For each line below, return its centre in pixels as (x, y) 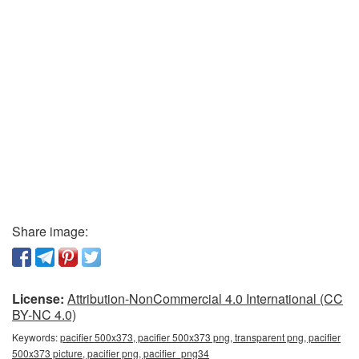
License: (38, 299)
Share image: (50, 232)
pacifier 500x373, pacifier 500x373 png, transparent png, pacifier (200, 337)
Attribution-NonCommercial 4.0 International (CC (205, 299)
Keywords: (36, 337)
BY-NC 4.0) (44, 315)
